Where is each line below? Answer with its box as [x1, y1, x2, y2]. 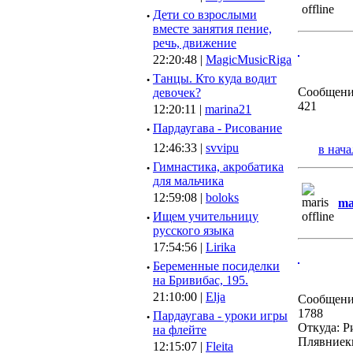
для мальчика [153, 174, 224, 188]
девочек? [153, 86, 201, 99]
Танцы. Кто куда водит [153, 72, 277, 85]
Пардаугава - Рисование [153, 121, 282, 135]
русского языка [153, 224, 234, 237]
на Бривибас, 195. [153, 273, 248, 287]
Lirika [206, 240, 236, 254]
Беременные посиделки [153, 259, 280, 273]
